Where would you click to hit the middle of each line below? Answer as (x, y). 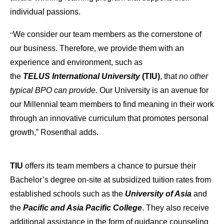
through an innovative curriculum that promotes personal (109, 118)
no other (193, 76)
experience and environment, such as (76, 62)
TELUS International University (80, 76)
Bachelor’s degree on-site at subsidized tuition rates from (110, 180)
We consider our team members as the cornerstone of (107, 34)
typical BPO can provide (53, 90)
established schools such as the (66, 194)
